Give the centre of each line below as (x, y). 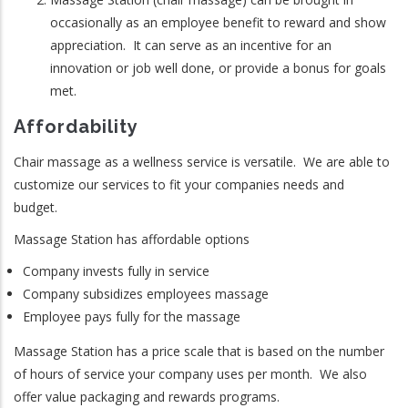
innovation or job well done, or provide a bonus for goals (218, 68)
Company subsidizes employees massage (146, 294)
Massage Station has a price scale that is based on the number (199, 351)
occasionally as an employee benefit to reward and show (218, 22)
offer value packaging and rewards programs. (148, 396)
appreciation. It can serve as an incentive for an (191, 45)
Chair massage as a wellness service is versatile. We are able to (202, 162)
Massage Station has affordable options (133, 239)
